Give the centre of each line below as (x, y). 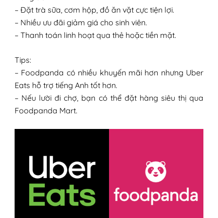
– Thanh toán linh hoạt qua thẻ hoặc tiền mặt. (95, 35)
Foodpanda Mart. (46, 110)
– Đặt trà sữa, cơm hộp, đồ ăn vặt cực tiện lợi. (94, 9)
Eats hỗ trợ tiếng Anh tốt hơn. (66, 85)
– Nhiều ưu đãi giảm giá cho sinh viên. (81, 22)
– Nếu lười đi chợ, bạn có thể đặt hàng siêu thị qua (109, 98)
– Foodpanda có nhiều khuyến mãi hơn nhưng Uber (109, 72)
